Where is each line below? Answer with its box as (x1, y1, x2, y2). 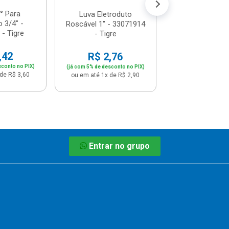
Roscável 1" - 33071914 (65, 19, 145, 29)
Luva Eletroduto (79, 9, 132, 19)
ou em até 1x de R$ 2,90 (71, 71, 140, 79)
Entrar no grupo (89, 141, 150, 151)
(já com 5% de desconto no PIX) (66, 63, 145, 70)
